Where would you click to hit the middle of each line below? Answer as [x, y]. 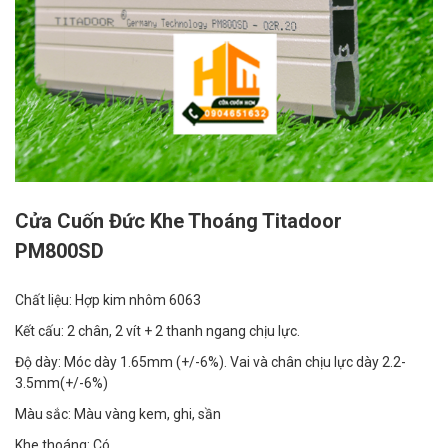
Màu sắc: [44, 414]
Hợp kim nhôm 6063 [138, 300]
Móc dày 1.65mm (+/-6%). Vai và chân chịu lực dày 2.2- [235, 362]
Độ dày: [39, 362]
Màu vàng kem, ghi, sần [147, 414]
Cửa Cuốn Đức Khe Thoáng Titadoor [178, 221]
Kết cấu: [41, 331]
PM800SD [59, 251]
